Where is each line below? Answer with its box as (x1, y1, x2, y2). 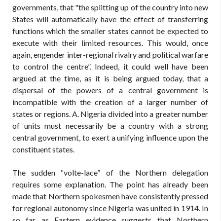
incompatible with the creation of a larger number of (12, 97, 208, 107)
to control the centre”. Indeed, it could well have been (12, 62, 208, 71)
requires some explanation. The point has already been (12, 180, 208, 189)
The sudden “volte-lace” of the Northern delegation (12, 168, 208, 177)
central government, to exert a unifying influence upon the (12, 133, 208, 142)
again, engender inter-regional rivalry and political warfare (12, 50, 208, 59)
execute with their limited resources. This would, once (12, 38, 208, 47)
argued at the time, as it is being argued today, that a (12, 74, 208, 83)
